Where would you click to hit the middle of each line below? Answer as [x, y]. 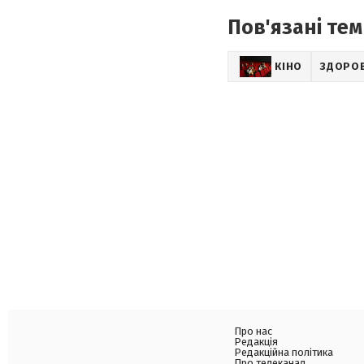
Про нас [253, 331]
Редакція [256, 342]
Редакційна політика [284, 352]
